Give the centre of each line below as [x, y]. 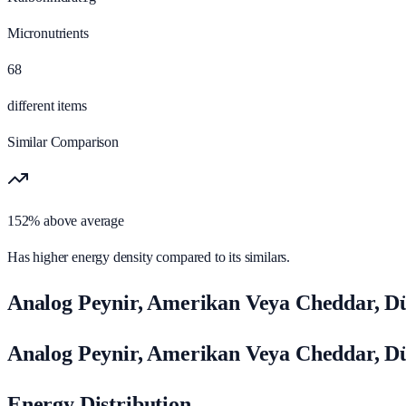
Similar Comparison [63, 141]
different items [47, 105]
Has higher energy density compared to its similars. [149, 256]
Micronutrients [48, 33]
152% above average [66, 220]
